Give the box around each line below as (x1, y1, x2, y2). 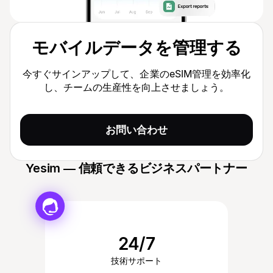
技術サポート (111, 255, 162, 266)
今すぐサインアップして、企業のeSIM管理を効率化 (22, 68, 251, 80)
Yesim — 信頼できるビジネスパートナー (26, 161, 247, 176)
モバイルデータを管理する (31, 37, 242, 58)
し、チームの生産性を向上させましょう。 (43, 81, 230, 94)
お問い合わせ (105, 124, 168, 136)
